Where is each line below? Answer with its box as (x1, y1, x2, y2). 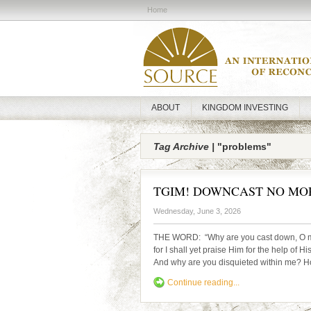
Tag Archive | (153, 141, 215, 152)
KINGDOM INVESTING (202, 103, 288, 112)
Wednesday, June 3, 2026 (153, 207, 241, 215)
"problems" (215, 141, 271, 152)
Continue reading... (167, 278, 239, 287)
